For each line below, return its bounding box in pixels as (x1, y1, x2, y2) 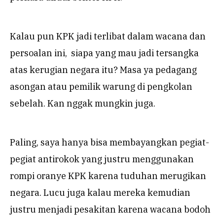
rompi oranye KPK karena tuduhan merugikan (10, 170, 206, 182)
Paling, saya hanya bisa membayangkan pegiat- (10, 136, 209, 148)
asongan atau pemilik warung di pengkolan (10, 80, 192, 92)
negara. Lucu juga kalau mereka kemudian (10, 186, 190, 198)
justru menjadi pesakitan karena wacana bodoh (10, 203, 211, 215)
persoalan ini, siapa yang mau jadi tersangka (10, 47, 199, 59)
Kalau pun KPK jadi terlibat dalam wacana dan (10, 30, 206, 42)
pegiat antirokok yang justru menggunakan (10, 153, 194, 165)
